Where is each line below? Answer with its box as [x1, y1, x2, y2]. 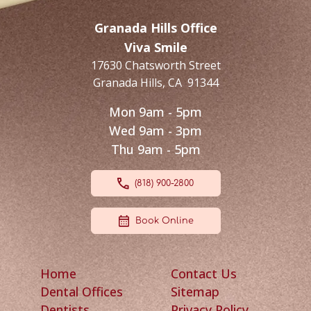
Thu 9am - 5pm [110, 141, 201, 158]
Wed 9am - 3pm [109, 122, 202, 140]
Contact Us [170, 265, 237, 283]
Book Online [135, 216, 194, 226]
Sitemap [170, 283, 219, 301]
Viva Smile [124, 39, 187, 56]
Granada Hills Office [94, 19, 217, 37]
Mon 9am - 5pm [109, 103, 202, 121]
